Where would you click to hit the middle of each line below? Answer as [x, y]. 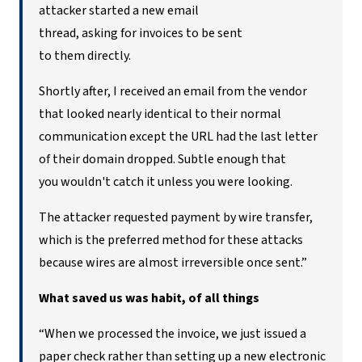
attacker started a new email [119, 11]
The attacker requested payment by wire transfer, [176, 217]
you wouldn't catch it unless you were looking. [166, 182]
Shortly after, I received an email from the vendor [173, 91]
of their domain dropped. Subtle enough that [162, 159]
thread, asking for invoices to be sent [141, 33]
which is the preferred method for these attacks [171, 240]
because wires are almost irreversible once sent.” [173, 263]
